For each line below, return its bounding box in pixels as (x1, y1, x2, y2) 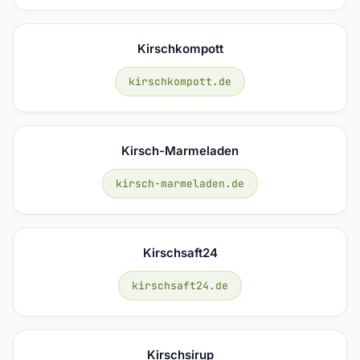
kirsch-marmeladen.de (116, 176, 244, 190)
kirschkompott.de (129, 74, 231, 88)
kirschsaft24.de (132, 278, 228, 292)
